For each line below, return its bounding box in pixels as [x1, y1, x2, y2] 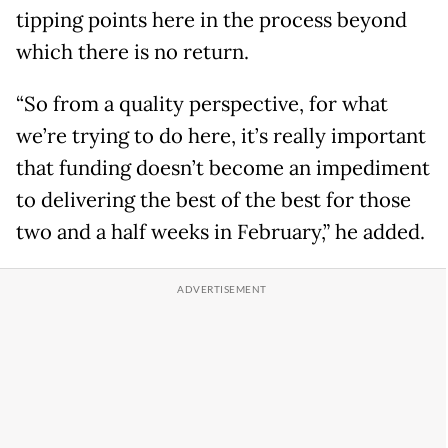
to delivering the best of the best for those [16, 187, 411, 214]
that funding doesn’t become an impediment [16, 155, 430, 182]
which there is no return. [16, 39, 249, 66]
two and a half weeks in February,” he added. [16, 219, 425, 246]
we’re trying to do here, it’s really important [16, 123, 426, 150]
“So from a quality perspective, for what [16, 91, 388, 118]
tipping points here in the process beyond [16, 7, 407, 34]
